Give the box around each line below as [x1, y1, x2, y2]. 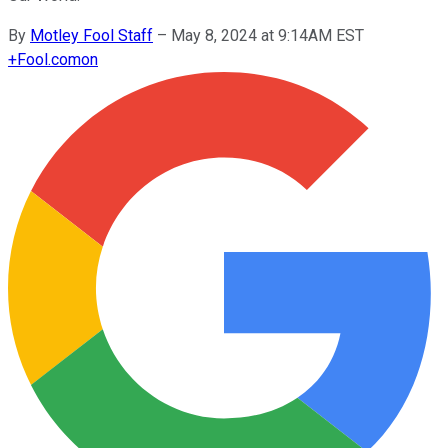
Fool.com [17, 49, 81, 69]
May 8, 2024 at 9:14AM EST [171, 25, 364, 45]
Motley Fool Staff [30, 25, 153, 45]
